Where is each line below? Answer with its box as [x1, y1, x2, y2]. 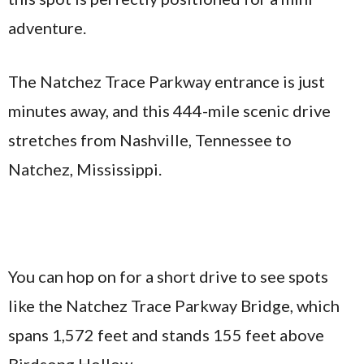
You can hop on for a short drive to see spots [8, 266, 328, 286]
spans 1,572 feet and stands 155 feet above [8, 325, 324, 344]
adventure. [8, 18, 86, 37]
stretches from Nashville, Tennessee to [8, 130, 292, 149]
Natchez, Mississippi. [8, 159, 162, 179]
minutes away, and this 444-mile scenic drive [8, 101, 331, 120]
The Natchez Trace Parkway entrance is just [8, 71, 325, 91]
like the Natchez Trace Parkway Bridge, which [8, 296, 340, 315]
